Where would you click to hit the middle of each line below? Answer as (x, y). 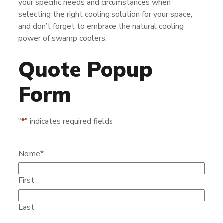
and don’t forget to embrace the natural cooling (101, 26)
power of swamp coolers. (63, 38)
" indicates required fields (69, 121)
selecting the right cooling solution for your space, (106, 14)
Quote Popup (86, 69)
